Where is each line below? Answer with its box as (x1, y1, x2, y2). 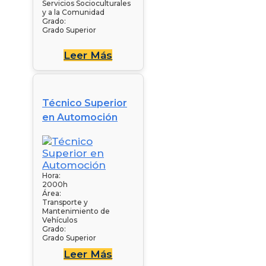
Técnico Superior (42, 97, 127, 109)
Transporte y (42, 197, 88, 207)
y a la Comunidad (42, 7, 104, 17)
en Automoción (42, 111, 118, 123)
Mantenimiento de (42, 206, 110, 216)
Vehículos (42, 215, 77, 224)
